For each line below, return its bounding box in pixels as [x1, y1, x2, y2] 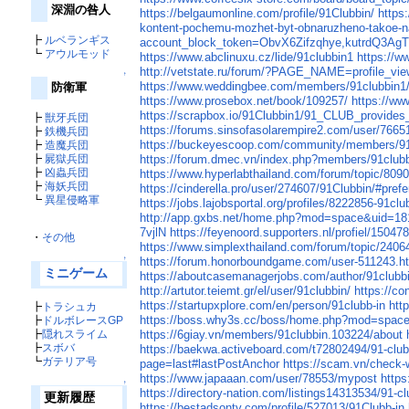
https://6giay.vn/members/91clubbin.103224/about [140, 328, 404, 342]
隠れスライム [41, 327, 108, 340]
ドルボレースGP [41, 313, 123, 326]
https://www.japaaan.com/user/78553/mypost [140, 372, 378, 386]
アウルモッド [44, 47, 110, 59]
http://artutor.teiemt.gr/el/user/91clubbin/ [140, 284, 351, 299]
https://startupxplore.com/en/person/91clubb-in [140, 299, 386, 313]
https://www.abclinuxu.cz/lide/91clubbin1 [140, 50, 354, 65]
